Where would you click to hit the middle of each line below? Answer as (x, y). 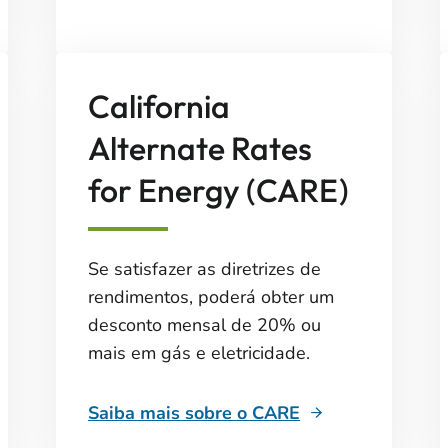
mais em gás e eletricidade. (199, 353)
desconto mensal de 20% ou (204, 325)
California (159, 106)
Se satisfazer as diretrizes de (204, 269)
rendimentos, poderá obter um (211, 297)
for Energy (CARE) (218, 190)
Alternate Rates (200, 148)
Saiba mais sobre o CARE (194, 413)
